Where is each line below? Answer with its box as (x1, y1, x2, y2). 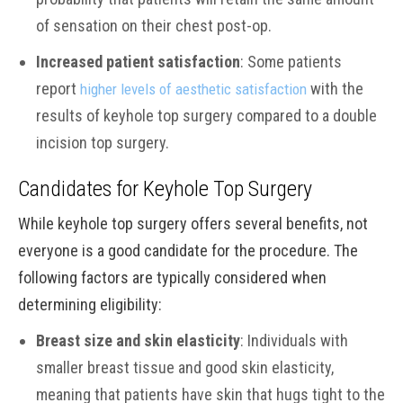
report (36, 79, 80, 98)
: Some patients (240, 52, 342, 71)
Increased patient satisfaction (36, 52, 240, 71)
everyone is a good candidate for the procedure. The (18, 241, 358, 260)
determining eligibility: (18, 295, 162, 314)
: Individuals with (240, 331, 348, 350)
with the (307, 79, 363, 98)
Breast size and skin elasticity (36, 331, 240, 350)
